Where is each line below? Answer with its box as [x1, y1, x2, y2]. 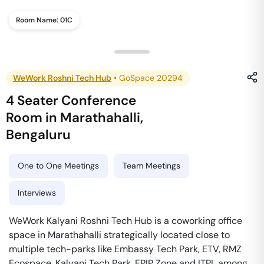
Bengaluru [6, 126, 71, 143]
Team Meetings [123, 160, 180, 171]
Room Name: [16, 15, 60, 25]
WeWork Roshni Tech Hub [13, 72, 111, 83]
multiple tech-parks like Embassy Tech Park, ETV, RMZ [9, 243, 242, 255]
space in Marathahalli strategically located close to [9, 229, 230, 241]
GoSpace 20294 [119, 72, 183, 83]
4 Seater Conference [6, 92, 137, 109]
